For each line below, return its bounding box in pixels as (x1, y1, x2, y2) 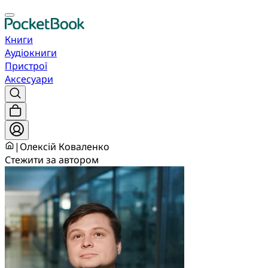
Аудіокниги (5, 46, 57, 59)
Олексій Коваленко (20, 140, 109, 153)
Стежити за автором (5, 153, 99, 166)
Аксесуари (5, 72, 53, 86)
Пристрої (5, 59, 47, 72)
